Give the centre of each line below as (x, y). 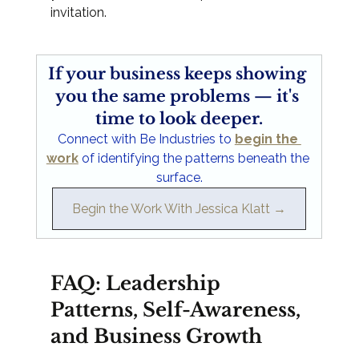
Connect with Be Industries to (146, 139)
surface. (179, 178)
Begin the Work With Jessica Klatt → (179, 209)
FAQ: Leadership (137, 284)
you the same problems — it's (179, 97)
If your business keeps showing (179, 74)
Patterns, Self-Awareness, (177, 310)
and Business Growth (156, 337)
